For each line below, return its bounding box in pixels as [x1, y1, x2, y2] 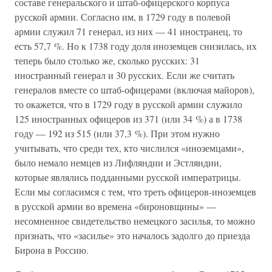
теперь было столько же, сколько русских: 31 [15, 54, 200, 67]
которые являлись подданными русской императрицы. [15, 171, 241, 183]
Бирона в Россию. [15, 243, 89, 256]
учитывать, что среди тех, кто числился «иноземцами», [15, 141, 244, 154]
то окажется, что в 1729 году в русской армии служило [15, 98, 242, 110]
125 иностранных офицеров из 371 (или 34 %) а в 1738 [15, 112, 242, 125]
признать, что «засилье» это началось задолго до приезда [15, 229, 250, 242]
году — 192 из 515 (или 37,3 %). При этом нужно [15, 127, 220, 140]
